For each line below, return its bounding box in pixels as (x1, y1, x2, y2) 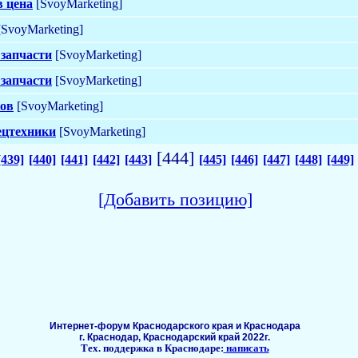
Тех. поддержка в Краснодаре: (80, 342, 224, 354)
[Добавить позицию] (97, 189, 253, 209)
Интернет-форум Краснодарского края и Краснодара (49, 320, 300, 332)
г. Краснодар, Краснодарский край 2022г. (79, 331, 270, 343)
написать (225, 342, 269, 354)
